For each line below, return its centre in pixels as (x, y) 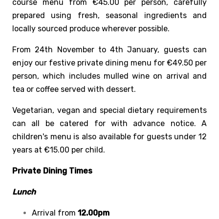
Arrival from (55, 213)
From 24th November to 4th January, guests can (109, 49)
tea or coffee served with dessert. (74, 89)
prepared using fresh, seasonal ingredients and (109, 15)
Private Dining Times (52, 171)
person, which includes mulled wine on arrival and (109, 76)
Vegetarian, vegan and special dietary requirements (109, 110)
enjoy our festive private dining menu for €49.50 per (109, 63)
